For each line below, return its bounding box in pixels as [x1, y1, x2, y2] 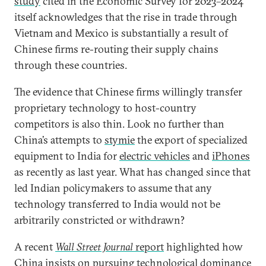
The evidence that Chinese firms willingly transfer [14, 85, 242, 99]
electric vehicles [119, 149, 190, 163]
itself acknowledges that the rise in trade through [14, 10, 237, 24]
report [133, 240, 164, 254]
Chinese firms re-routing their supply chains [14, 42, 218, 56]
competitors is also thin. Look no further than [14, 117, 224, 131]
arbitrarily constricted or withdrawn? [14, 213, 185, 227]
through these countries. [14, 58, 127, 72]
